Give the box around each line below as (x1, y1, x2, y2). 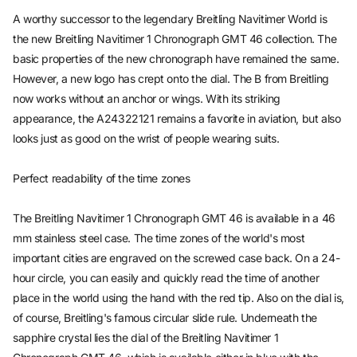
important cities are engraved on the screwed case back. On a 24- (13, 251, 340, 265)
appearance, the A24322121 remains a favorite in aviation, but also (13, 112, 341, 126)
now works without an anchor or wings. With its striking (13, 92, 280, 106)
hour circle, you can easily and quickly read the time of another (13, 271, 320, 285)
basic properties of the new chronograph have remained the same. (13, 52, 339, 66)
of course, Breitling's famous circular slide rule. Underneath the (13, 311, 317, 325)
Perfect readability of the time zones (13, 171, 190, 186)
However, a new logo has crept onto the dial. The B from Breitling (13, 72, 329, 86)
